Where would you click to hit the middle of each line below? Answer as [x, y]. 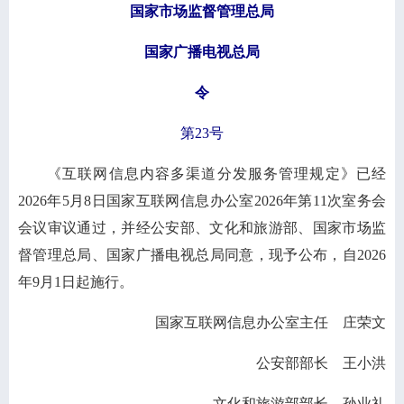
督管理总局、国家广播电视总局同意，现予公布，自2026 [202, 255]
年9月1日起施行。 [76, 282]
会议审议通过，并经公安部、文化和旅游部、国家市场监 [202, 228]
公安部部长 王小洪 [321, 363]
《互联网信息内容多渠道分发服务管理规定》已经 [216, 174]
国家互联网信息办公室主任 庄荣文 [271, 322]
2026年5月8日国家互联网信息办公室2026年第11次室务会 [202, 201]
